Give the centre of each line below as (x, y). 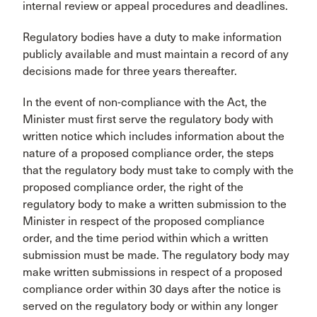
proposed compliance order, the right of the (133, 188)
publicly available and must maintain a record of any (156, 54)
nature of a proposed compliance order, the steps (148, 154)
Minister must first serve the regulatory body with (148, 120)
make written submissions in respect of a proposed (152, 272)
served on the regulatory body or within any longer (150, 306)
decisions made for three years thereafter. (131, 71)
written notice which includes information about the (154, 137)
